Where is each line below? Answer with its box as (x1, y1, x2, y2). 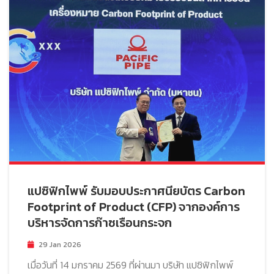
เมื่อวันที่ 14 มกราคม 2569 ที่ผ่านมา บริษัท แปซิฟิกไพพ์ (28, 257, 234, 272)
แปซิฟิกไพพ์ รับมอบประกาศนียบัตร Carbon (28, 181, 245, 200)
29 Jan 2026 (39, 239, 81, 250)
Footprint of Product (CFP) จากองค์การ (28, 197, 240, 216)
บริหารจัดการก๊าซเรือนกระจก (28, 213, 172, 232)
